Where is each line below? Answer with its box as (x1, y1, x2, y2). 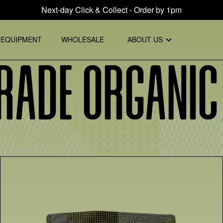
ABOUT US (127, 34, 163, 45)
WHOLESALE (61, 34, 105, 45)
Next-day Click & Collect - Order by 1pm (41, 4, 182, 15)
